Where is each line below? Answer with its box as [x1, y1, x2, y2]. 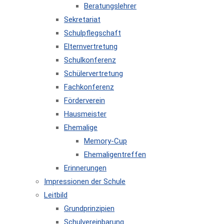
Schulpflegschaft [64, 28, 121, 37]
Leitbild [44, 190, 67, 199]
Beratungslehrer [84, 1, 136, 10]
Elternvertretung [64, 42, 117, 51]
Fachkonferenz [64, 82, 114, 91]
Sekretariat [64, 15, 100, 24]
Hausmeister [64, 109, 106, 118]
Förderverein [64, 96, 105, 105]
